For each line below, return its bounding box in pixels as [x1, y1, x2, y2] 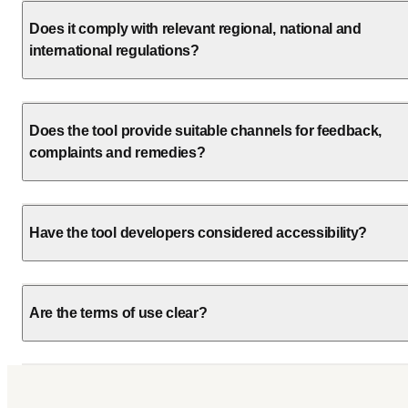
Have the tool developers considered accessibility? [29, 225, 367, 241]
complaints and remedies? [29, 145, 206, 161]
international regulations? [29, 43, 199, 59]
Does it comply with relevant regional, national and [29, 21, 362, 37]
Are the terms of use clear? [29, 305, 208, 321]
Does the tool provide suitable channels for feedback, [29, 123, 382, 139]
